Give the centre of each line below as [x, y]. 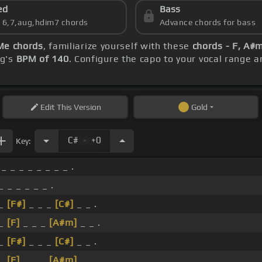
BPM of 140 [42, 59]
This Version [78, 107]
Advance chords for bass [208, 23]
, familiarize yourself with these [118, 46]
